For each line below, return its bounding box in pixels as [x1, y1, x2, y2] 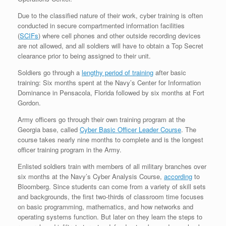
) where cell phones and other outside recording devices [38, 30, 201, 40]
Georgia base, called [18, 124, 80, 134]
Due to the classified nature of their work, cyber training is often [18, 10, 203, 20]
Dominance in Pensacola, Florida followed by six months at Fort [18, 87, 204, 97]
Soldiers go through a [18, 67, 82, 77]
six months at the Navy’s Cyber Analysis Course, [18, 171, 164, 181]
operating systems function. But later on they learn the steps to [18, 211, 202, 221]
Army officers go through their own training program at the [18, 114, 185, 124]
